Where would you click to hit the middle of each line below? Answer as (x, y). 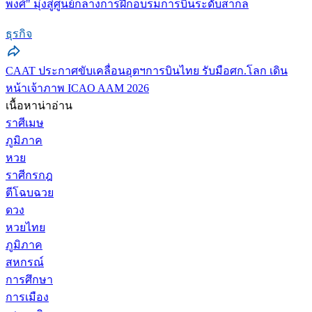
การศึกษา (29, 279)
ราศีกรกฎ (29, 175)
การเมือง (27, 297)
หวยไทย (25, 227)
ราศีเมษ (25, 123)
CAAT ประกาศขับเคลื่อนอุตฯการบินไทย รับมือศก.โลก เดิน (147, 70)
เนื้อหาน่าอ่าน (39, 105)
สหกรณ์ (25, 262)
